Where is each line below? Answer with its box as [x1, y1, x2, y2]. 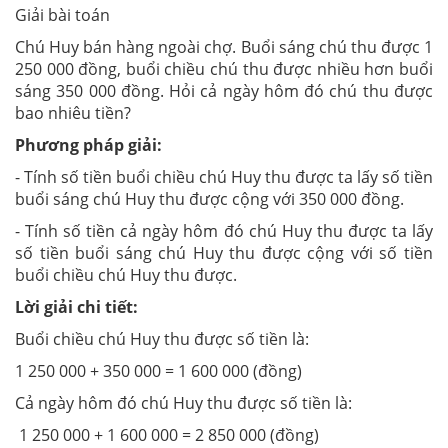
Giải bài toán [15, 4, 110, 26]
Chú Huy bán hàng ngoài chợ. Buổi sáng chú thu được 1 [15, 36, 433, 58]
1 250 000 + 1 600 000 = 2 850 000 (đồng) [15, 424, 319, 446]
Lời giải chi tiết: [15, 296, 138, 318]
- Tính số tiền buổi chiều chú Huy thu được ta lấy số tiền [15, 166, 433, 188]
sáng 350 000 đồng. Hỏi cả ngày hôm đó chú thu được [15, 80, 433, 102]
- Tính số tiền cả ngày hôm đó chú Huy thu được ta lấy [15, 220, 433, 242]
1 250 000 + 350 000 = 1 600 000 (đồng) [15, 360, 302, 382]
